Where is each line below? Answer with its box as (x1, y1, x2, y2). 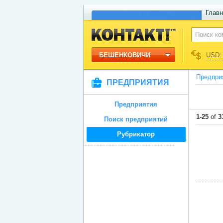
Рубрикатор (117, 130, 155, 138)
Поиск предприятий (104, 115, 168, 123)
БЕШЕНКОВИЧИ (99, 51, 150, 59)
